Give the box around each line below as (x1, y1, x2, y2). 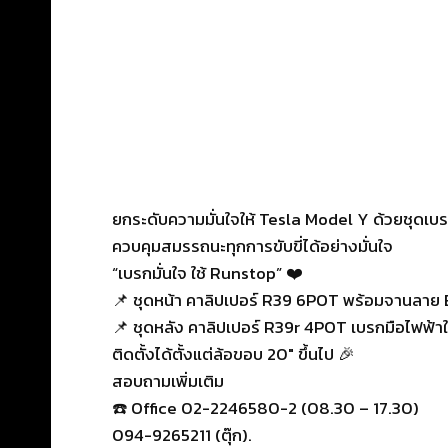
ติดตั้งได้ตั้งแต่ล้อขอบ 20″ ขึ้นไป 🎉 (112, 340, 355, 367)
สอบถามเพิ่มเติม (112, 367, 224, 394)
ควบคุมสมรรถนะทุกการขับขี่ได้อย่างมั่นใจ (112, 232, 393, 259)
